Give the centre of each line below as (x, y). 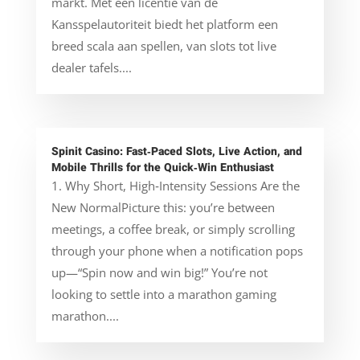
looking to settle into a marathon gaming (164, 294)
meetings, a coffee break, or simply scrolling (173, 229)
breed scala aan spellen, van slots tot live (164, 45)
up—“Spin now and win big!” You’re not (159, 272)
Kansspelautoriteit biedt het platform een (164, 24)
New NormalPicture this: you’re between (163, 207)
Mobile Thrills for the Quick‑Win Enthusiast (162, 167)
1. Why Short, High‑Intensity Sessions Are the (175, 185)
